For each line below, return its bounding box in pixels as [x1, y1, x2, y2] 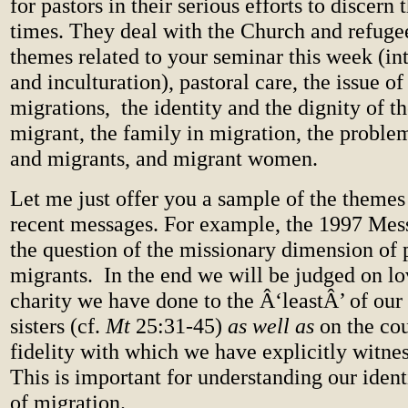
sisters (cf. [10, 313, 106, 338]
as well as [228, 313, 314, 338]
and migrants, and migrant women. [10, 146, 318, 170]
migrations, [10, 95, 110, 119]
